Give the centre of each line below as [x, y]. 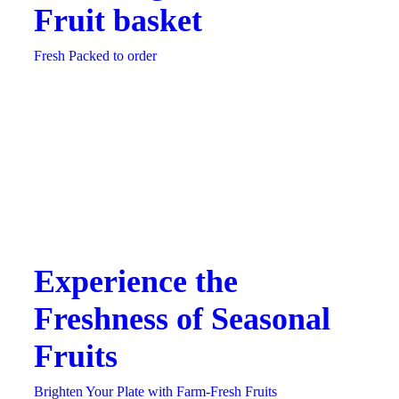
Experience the [136, 282]
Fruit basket [118, 21]
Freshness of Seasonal [182, 319]
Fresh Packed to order [95, 56]
